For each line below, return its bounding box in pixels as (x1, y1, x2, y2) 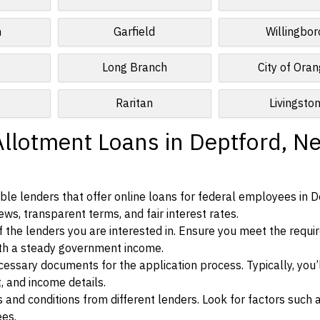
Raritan (116, 95, 154, 112)
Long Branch (101, 59, 167, 76)
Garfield (114, 24, 156, 41)
